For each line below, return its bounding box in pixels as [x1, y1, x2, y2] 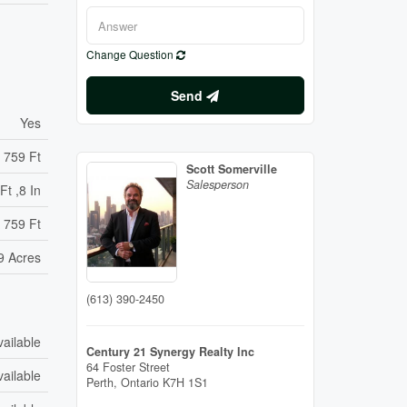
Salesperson [185, 176, 249, 194]
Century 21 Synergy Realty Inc [85, 342, 254, 360]
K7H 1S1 [162, 373, 208, 391]
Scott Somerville [185, 161, 277, 178]
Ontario [120, 373, 159, 391]
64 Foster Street [85, 358, 170, 375]
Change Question [85, 46, 176, 63]
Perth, [85, 373, 121, 391]
